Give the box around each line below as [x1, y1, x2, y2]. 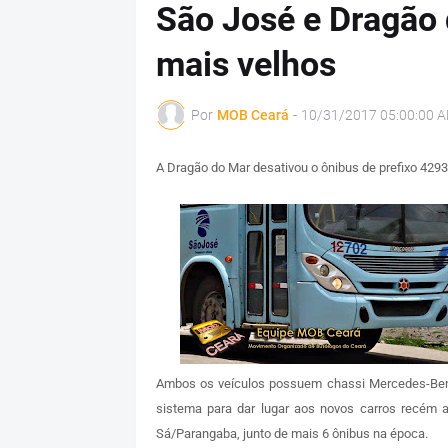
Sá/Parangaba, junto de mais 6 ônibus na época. [155, 426, 428, 442]
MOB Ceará [216, 106, 289, 123]
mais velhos [155, 44, 336, 85]
